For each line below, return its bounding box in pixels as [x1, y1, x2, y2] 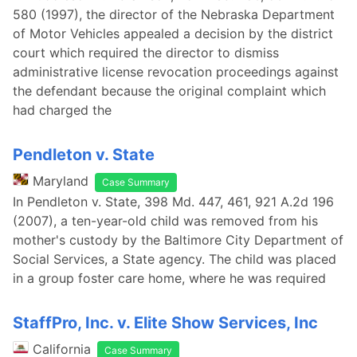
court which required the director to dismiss [13, 45, 279, 61]
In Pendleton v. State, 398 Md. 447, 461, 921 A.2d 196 [13, 194, 334, 210]
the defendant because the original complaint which [13, 83, 326, 99]
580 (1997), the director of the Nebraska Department [13, 6, 335, 22]
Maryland [33, 173, 88, 189]
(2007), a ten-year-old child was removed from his [13, 213, 318, 229]
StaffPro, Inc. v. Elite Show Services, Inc [13, 313, 318, 332]
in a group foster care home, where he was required [13, 270, 326, 286]
